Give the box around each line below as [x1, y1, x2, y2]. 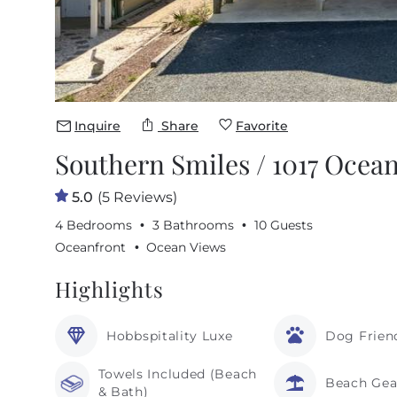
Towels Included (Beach [97, 365, 257, 382]
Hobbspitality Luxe [106, 327, 233, 344]
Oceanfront [55, 239, 126, 256]
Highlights [55, 274, 164, 303]
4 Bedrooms [55, 217, 132, 234]
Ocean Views [146, 239, 226, 256]
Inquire [74, 117, 121, 134]
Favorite [236, 118, 288, 135]
